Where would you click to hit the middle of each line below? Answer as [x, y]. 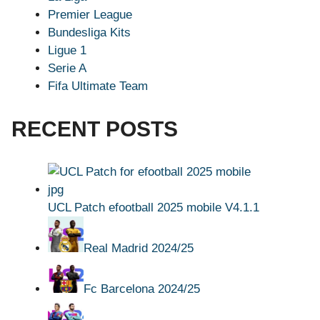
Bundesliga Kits [89, 32]
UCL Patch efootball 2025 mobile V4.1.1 [154, 208]
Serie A [67, 68]
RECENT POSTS [95, 129]
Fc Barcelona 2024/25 [142, 289]
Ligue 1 [67, 50]
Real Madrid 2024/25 [139, 249]
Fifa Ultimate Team [98, 86]
